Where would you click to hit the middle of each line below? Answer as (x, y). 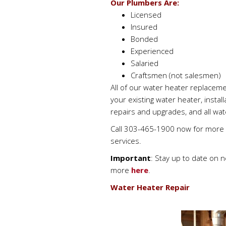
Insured (144, 27)
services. (126, 141)
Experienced (152, 51)
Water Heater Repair (150, 187)
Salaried (145, 63)
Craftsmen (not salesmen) (176, 75)
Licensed (146, 15)
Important (131, 158)
